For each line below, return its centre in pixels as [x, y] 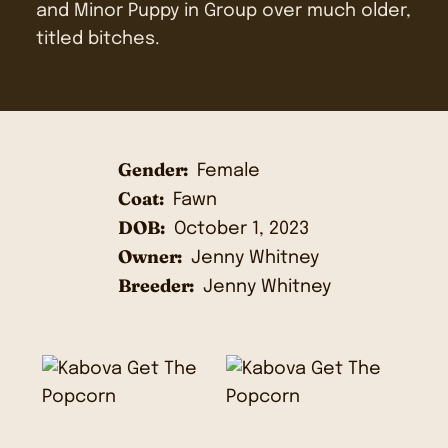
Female [228, 171]
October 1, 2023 [241, 229]
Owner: [149, 256]
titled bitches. [98, 38]
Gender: [152, 169]
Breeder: [155, 285]
